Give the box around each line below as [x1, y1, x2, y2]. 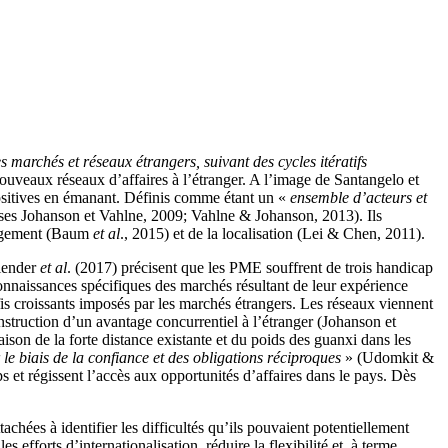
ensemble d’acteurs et [290, 188, 427, 206]
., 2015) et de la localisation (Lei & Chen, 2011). [120, 224, 425, 242]
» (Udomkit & [345, 348, 434, 366]
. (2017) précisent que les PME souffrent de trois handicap [67, 258, 433, 276]
